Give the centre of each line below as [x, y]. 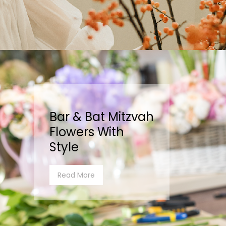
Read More [76, 175]
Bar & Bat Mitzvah [102, 117]
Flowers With [87, 132]
